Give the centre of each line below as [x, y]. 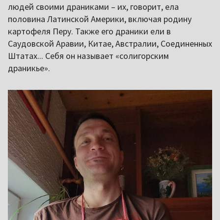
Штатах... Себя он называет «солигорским [88, 55]
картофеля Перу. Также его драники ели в [89, 31]
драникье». [29, 68]
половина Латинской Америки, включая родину [100, 19]
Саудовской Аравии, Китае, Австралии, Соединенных [110, 43]
